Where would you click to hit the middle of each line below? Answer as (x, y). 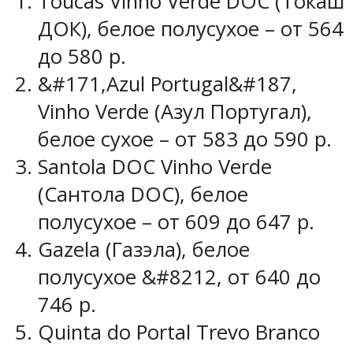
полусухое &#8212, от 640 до (179, 277)
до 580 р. (82, 56)
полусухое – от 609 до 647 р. (176, 221)
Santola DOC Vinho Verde (155, 166)
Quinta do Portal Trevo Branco (179, 332)
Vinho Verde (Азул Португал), (175, 111)
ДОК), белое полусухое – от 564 (191, 28)
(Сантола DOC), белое (143, 194)
